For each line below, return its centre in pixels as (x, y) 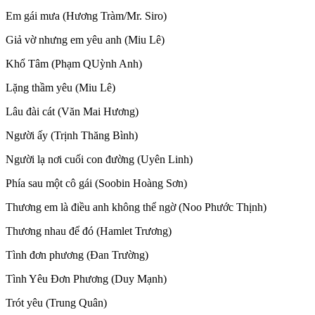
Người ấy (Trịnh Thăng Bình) (72, 136)
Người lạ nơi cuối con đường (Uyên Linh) (99, 160)
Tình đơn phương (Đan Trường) (77, 255)
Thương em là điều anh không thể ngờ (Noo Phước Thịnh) (136, 207)
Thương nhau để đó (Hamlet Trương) (89, 231)
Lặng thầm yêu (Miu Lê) (60, 88)
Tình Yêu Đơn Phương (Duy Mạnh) (86, 279)
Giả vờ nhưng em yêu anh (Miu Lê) (85, 40)
